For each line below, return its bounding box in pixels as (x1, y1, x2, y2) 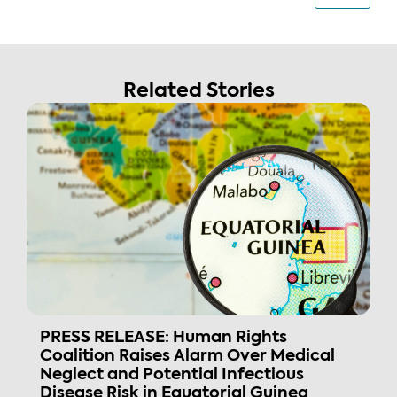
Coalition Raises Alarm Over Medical (40, 348, 335, 365)
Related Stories (122, 82, 275, 102)
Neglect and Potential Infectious (40, 367, 304, 384)
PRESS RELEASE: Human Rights (40, 330, 287, 346)
